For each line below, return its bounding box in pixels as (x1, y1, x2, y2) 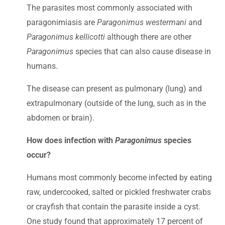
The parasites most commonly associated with (27, 3, 192, 13)
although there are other (105, 32, 191, 42)
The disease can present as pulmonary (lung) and (27, 84, 202, 94)
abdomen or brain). (27, 113, 94, 123)
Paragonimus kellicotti (27, 32, 105, 42)
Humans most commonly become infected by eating (27, 173, 212, 183)
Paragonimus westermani (97, 18, 186, 28)
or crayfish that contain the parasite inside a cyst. (27, 202, 200, 212)
